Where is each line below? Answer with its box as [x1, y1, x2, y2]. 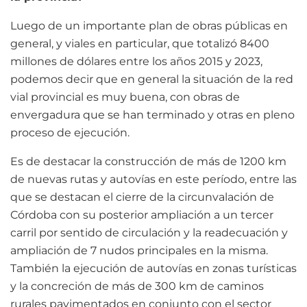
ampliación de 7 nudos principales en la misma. [10, 243, 268, 257]
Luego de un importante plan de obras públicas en [10, 19, 288, 32]
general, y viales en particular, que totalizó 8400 [10, 36, 269, 50]
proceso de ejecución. [10, 125, 130, 139]
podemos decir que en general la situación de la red [10, 72, 293, 86]
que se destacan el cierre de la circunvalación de [10, 190, 274, 204]
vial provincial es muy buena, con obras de [10, 90, 240, 103]
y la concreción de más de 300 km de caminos [10, 279, 264, 293]
